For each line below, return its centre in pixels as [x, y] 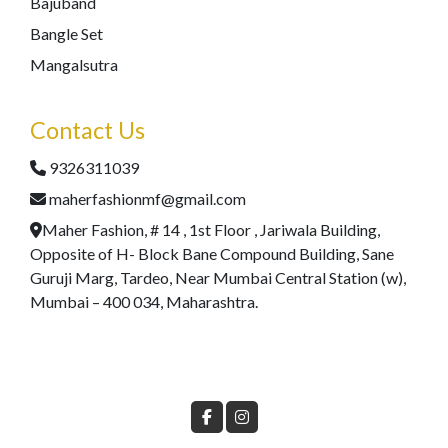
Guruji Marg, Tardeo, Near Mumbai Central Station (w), [218, 277]
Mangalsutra [74, 64]
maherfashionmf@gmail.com [147, 198]
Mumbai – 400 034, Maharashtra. [144, 301]
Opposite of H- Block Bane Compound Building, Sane [212, 253]
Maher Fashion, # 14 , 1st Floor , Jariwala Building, [211, 229]
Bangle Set [66, 33]
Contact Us [87, 130]
